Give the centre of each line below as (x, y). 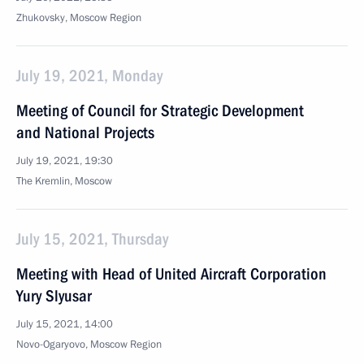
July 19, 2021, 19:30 (65, 161)
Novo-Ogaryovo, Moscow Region (89, 344)
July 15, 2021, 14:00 (65, 324)
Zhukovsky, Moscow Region (79, 18)
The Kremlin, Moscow (64, 181)
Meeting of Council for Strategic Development (160, 110)
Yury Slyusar (54, 296)
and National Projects (85, 132)
